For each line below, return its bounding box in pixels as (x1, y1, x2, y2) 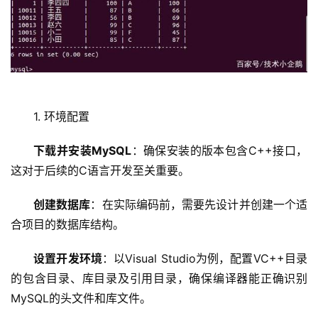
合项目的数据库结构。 (11, 217, 124, 232)
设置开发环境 (33, 251, 103, 266)
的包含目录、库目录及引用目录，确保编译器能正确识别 (11, 271, 307, 286)
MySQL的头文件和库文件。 (11, 291, 151, 306)
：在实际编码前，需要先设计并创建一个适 (90, 197, 308, 212)
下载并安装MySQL (33, 143, 132, 158)
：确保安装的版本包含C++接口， (131, 143, 308, 158)
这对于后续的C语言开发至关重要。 (11, 163, 190, 178)
